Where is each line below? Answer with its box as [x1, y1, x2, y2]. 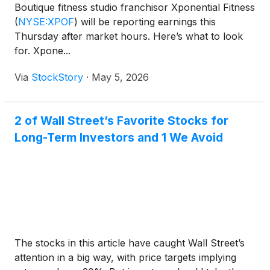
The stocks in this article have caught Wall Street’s [14, 237, 245, 249]
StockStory [31, 71, 83, 83]
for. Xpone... [14, 45, 71, 57]
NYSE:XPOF [18, 16, 74, 28]
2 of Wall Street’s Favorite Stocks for [14, 113, 228, 128]
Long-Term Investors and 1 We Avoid [14, 130, 223, 145]
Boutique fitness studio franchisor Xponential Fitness [14, 1, 255, 13]
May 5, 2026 [92, 71, 149, 83]
